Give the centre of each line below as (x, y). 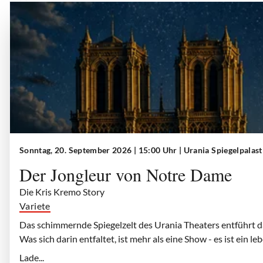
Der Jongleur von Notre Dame (126, 174)
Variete (35, 206)
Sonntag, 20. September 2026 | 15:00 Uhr (100, 150)
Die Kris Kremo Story (62, 192)
